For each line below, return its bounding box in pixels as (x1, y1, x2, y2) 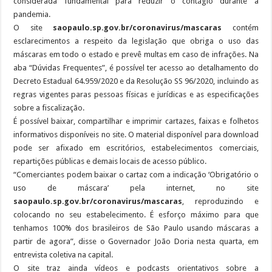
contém (222, 22, 259, 32)
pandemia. (13, 9, 51, 19)
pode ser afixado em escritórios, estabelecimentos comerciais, (13, 143, 259, 152)
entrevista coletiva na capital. (13, 250, 114, 259)
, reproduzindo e (182, 196, 259, 206)
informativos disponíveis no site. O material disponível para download (13, 129, 259, 139)
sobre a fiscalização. (13, 103, 85, 112)
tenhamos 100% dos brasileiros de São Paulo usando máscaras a (13, 223, 259, 233)
